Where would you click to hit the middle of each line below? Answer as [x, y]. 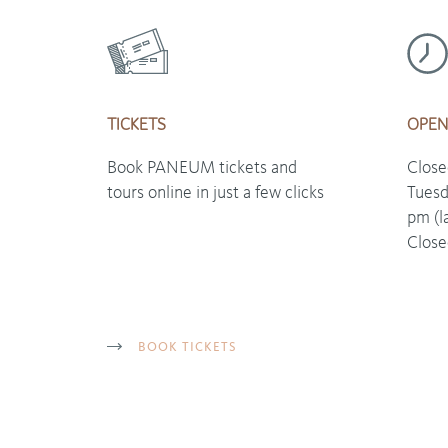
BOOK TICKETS [186, 347]
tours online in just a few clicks [215, 192]
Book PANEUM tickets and [202, 167]
